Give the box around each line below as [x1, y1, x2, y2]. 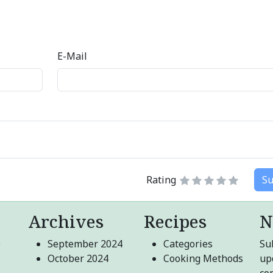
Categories [163, 237, 213, 250]
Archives [28, 210, 104, 233]
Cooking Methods [163, 252, 243, 265]
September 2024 [48, 237, 122, 250]
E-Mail [57, 49, 87, 63]
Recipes [144, 210, 207, 233]
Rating [146, 172, 176, 186]
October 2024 [48, 252, 108, 265]
